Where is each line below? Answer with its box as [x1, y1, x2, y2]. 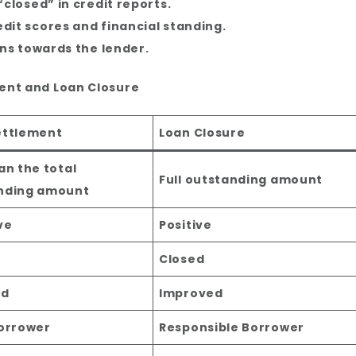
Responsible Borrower [159, 319, 304, 336]
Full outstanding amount [159, 172, 323, 188]
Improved [159, 285, 223, 302]
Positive [159, 217, 212, 234]
